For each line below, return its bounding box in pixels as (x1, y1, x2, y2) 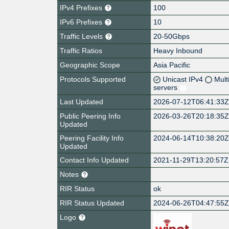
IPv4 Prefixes (60, 3, 104, 12)
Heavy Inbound (153, 46, 203, 55)
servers (153, 83, 180, 91)
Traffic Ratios (60, 46, 102, 55)
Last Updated (60, 97, 103, 106)
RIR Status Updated (60, 198, 124, 207)
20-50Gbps (153, 32, 190, 40)
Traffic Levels (60, 32, 105, 40)
